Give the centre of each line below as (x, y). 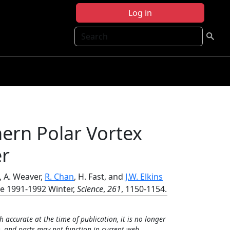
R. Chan (59, 177)
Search (88, 32)
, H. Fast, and (100, 177)
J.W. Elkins (144, 177)
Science (90, 189)
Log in (140, 13)
